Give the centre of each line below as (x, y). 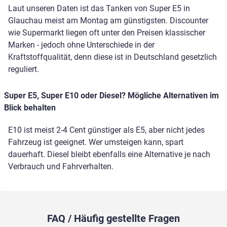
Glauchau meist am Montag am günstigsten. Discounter (108, 21)
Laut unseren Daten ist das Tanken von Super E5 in (99, 9)
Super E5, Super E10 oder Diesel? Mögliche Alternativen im (111, 96)
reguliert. (24, 69)
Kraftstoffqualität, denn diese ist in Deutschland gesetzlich (112, 57)
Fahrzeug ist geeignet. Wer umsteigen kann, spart (96, 142)
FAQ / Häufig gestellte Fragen (113, 219)
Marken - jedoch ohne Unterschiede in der (81, 45)
